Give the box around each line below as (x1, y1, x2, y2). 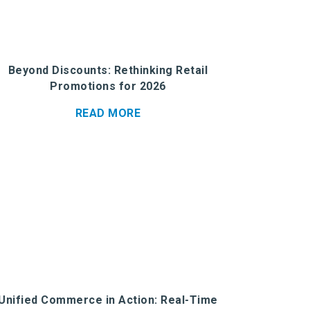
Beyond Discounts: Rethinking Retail (8, 64, 208, 77)
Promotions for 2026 (50, 80, 166, 93)
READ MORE (75, 107, 141, 120)
